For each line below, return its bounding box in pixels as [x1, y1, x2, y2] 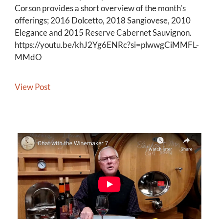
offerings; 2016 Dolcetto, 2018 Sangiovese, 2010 [15, 15, 191, 25]
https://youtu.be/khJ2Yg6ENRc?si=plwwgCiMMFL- [15, 39, 199, 50]
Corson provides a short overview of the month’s [15, 2, 186, 13]
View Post [15, 81, 50, 92]
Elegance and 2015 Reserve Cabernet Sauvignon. [15, 27, 192, 38]
